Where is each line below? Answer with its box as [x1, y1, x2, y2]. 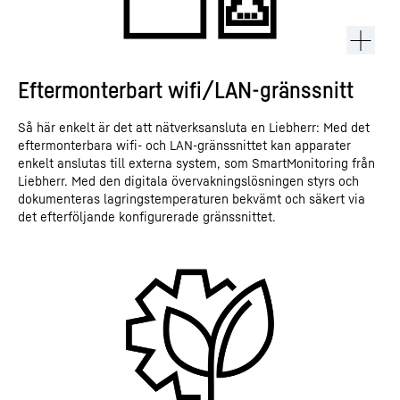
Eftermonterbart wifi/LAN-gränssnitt [18, 76, 354, 104]
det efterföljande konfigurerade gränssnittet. [18, 209, 276, 224]
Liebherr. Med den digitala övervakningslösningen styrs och [18, 173, 359, 188]
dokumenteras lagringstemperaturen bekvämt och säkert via [18, 191, 365, 206]
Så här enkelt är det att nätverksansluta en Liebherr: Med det [18, 120, 370, 135]
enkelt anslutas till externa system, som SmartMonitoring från [18, 155, 375, 171]
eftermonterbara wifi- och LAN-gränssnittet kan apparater [18, 137, 351, 153]
